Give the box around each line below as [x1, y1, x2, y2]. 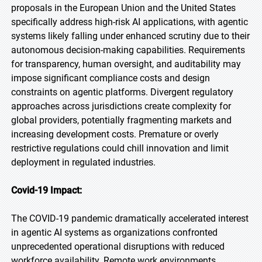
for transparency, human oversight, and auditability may [11, 58, 241, 70]
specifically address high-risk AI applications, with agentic [11, 16, 248, 27]
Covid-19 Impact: [11, 185, 82, 196]
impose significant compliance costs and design [11, 73, 210, 84]
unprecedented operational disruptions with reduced [11, 241, 225, 252]
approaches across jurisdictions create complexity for [11, 101, 231, 112]
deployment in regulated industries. [11, 157, 156, 168]
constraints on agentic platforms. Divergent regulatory [11, 87, 233, 98]
